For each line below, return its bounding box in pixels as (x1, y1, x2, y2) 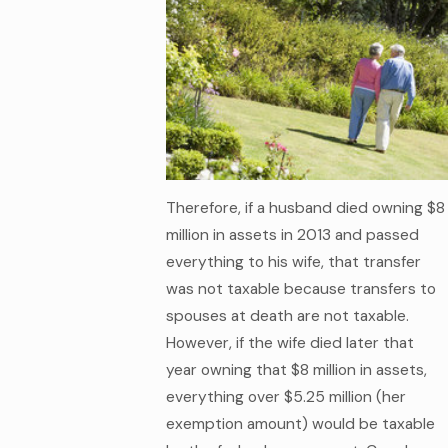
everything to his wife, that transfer (165, 252, 421, 273)
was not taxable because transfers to (165, 279, 436, 300)
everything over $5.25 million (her (165, 387, 406, 408)
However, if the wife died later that (165, 333, 414, 354)
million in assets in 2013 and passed (165, 225, 419, 246)
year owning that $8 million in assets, (165, 360, 427, 381)
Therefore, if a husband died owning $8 (165, 198, 445, 219)
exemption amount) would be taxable (165, 414, 435, 435)
